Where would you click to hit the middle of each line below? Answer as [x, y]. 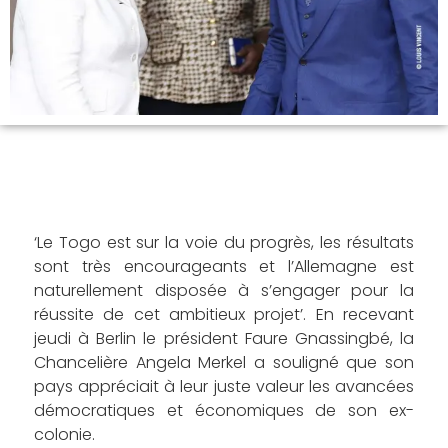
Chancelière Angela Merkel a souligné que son [224, 363]
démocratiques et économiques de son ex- [224, 411]
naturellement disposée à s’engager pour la [224, 291]
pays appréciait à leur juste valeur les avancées [224, 387]
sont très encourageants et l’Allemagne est [224, 267]
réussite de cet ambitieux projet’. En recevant [224, 315]
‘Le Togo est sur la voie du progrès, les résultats [224, 243]
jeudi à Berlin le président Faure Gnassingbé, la [224, 339]
